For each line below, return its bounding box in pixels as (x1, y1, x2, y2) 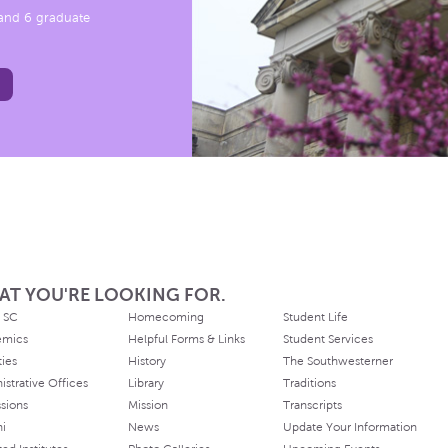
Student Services (282, 331, 373, 346)
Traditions (282, 375, 336, 390)
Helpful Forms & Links (127, 331, 245, 346)
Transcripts (282, 397, 342, 412)
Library (127, 375, 164, 390)
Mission (127, 397, 168, 412)
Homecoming (127, 309, 204, 324)
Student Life (282, 309, 348, 324)
